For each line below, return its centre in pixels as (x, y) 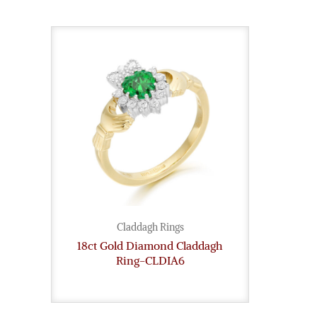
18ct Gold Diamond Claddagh (150, 246)
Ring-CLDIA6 (150, 260)
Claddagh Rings (150, 227)
